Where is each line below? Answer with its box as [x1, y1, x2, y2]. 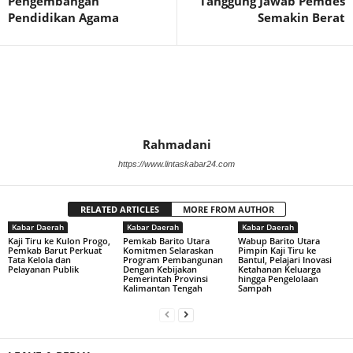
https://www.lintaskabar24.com [118, 158, 235, 169]
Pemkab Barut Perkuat [8, 243, 102, 256]
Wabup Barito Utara [237, 234, 320, 247]
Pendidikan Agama [8, 9, 119, 25]
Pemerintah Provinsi [122, 272, 208, 284]
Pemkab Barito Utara [122, 234, 210, 247]
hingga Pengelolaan [237, 272, 318, 284]
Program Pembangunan [122, 253, 223, 266]
